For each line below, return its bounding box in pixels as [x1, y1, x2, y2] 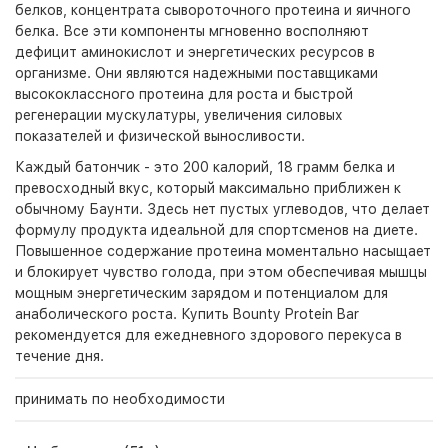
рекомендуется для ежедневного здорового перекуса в [15, 327, 402, 343]
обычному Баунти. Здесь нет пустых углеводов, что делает [15, 201, 430, 217]
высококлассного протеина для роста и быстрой [15, 86, 353, 102]
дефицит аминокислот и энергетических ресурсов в [15, 44, 375, 60]
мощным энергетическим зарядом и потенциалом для [15, 285, 388, 301]
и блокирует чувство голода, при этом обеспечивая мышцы [15, 264, 427, 280]
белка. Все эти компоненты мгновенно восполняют [15, 23, 369, 39]
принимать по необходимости [15, 391, 225, 407]
